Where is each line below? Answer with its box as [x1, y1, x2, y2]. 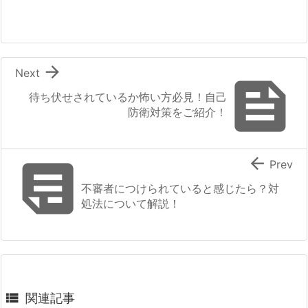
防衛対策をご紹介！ [128, 104, 227, 119]
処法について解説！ [81, 196, 180, 210]
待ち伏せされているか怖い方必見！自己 [29, 89, 227, 104]
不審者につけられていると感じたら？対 [81, 181, 279, 195]
